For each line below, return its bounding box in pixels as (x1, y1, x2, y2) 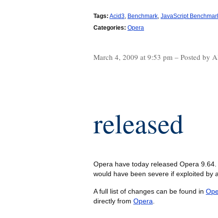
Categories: (93, 24, 126, 32)
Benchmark (127, 13, 158, 20)
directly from (93, 197, 133, 205)
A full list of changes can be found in (93, 187, 206, 196)
